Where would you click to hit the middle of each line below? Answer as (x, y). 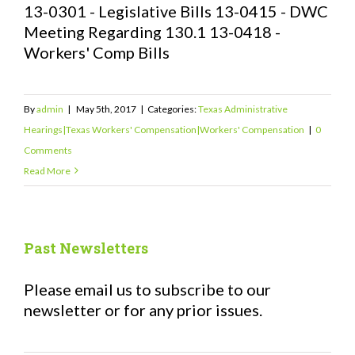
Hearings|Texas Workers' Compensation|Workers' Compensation (164, 129)
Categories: (173, 109)
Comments (48, 150)
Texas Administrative (243, 109)
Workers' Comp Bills (100, 52)
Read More (47, 170)
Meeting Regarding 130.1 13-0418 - (152, 31)
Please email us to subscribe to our (147, 289)
